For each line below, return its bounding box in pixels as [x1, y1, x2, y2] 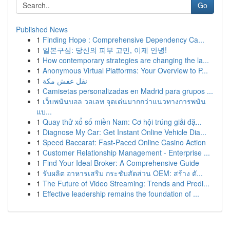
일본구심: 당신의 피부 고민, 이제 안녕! [43, 45, 167, 55]
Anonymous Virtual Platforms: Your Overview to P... [43, 65, 208, 75]
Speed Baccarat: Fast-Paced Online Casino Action [43, 137, 206, 147]
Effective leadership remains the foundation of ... [43, 188, 199, 199]
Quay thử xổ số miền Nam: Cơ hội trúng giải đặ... [43, 117, 202, 127]
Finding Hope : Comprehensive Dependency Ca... [43, 34, 204, 45]
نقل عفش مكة [43, 75, 87, 86]
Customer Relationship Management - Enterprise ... [43, 147, 210, 158]
